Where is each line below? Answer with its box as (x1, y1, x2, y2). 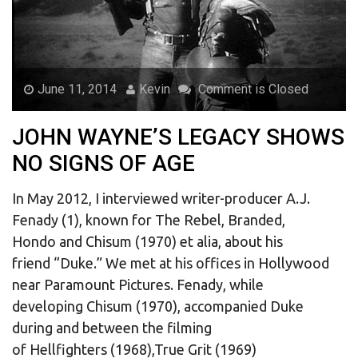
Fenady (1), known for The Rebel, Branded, (12, 212, 285, 229)
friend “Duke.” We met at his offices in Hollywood (12, 255, 329, 272)
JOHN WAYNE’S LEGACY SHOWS (12, 124, 344, 151)
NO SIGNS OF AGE (12, 150, 195, 177)
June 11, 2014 (38, 82, 117, 97)
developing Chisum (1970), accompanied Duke (12, 298, 304, 315)
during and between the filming (12, 320, 212, 336)
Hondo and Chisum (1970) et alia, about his (12, 233, 283, 250)
